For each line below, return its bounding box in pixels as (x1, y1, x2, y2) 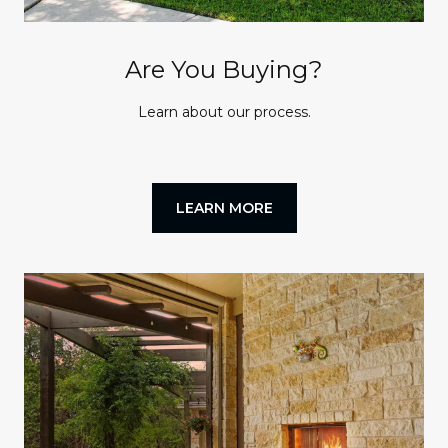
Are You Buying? (125, 55, 323, 85)
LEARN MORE (175, 198, 273, 217)
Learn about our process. (137, 103, 311, 122)
